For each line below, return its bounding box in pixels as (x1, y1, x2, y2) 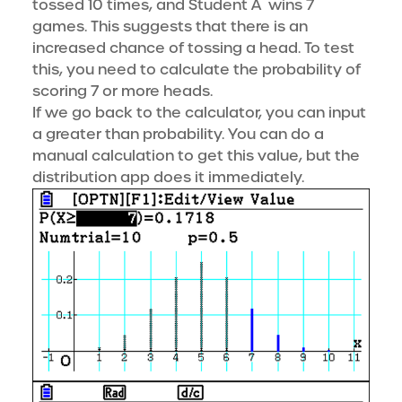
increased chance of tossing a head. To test (32, 39, 354, 58)
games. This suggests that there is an (32, 17, 308, 37)
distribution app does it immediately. (32, 168, 304, 188)
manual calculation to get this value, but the (32, 146, 360, 166)
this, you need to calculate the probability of (32, 60, 361, 80)
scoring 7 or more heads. (32, 82, 213, 101)
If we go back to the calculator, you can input (32, 103, 366, 123)
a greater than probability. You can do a (32, 125, 324, 144)
